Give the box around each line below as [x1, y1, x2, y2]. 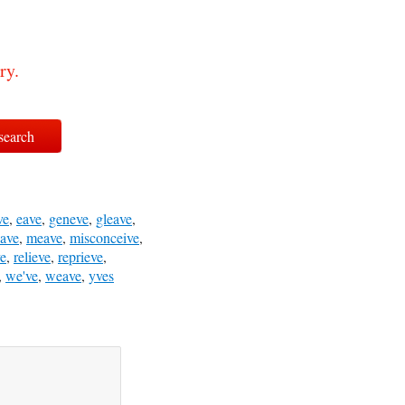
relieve [14, 247, 51, 266]
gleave [96, 209, 132, 228]
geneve [49, 209, 89, 228]
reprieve [58, 247, 103, 266]
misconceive [70, 228, 139, 247]
